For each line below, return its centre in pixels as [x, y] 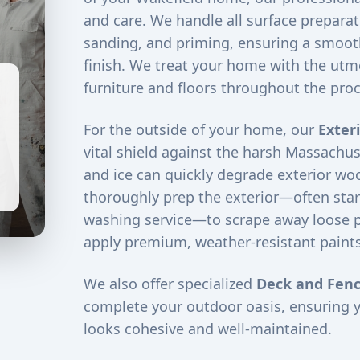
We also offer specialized [170, 284]
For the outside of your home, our [200, 129]
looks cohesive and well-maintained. [207, 329]
